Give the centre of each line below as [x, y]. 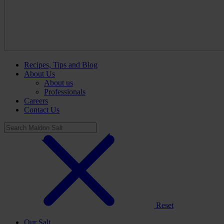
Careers [36, 101]
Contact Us [42, 110]
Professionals [65, 92]
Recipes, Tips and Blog [61, 65]
